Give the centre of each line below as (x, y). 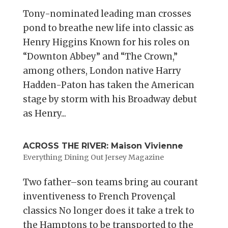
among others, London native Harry (102, 71)
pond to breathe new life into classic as (108, 28)
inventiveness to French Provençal (99, 197)
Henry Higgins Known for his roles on (106, 42)
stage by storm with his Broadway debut (110, 99)
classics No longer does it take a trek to (108, 211)
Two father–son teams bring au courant (110, 182)
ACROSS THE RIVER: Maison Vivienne (103, 146)
